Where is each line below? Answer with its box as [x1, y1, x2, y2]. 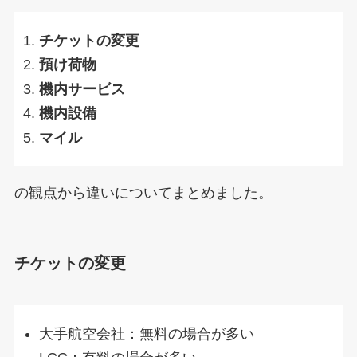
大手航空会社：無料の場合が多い [39, 325, 255, 342]
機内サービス [39, 80, 126, 97]
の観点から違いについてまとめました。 [14, 184, 273, 201]
